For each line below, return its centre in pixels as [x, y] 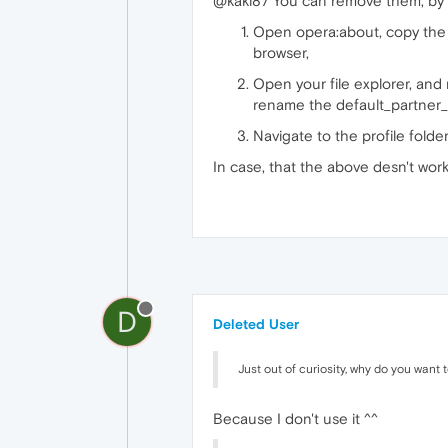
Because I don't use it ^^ [295, 418]
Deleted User [256, 324]
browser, [281, 52]
